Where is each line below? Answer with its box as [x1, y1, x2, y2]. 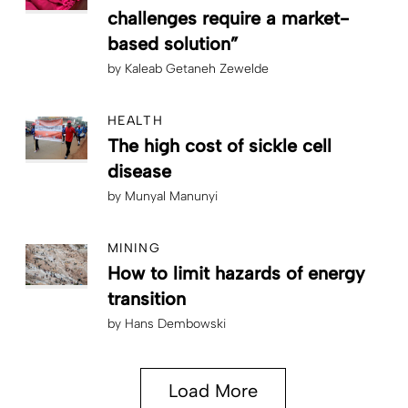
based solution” [107, 32, 239, 55]
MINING [107, 240, 160, 256]
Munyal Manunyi [125, 188, 218, 204]
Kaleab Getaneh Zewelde [125, 60, 269, 76]
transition [107, 287, 186, 310]
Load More [168, 379, 258, 402]
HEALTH [107, 112, 163, 128]
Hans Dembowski [125, 315, 226, 331]
